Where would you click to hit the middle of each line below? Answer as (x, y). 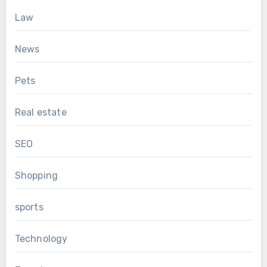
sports (29, 207)
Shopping (36, 176)
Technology (41, 239)
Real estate (41, 113)
